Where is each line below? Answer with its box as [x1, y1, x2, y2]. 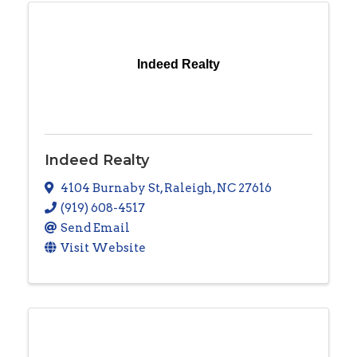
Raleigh [164, 180, 213, 195]
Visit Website [61, 240, 146, 255]
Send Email [61, 220, 130, 235]
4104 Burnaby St [61, 180, 160, 195]
